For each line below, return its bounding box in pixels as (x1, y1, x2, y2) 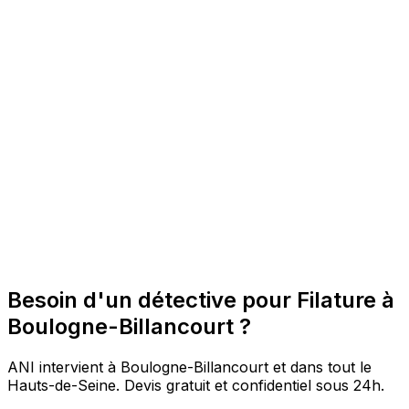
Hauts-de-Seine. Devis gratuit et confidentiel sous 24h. (7, 376, 384, 395)
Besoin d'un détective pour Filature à (7, 287, 394, 314)
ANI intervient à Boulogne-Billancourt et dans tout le (7, 358, 372, 377)
